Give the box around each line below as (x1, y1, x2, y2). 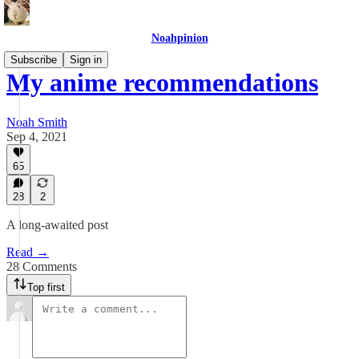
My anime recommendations (6, 68, 318, 98)
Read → (6, 245, 49, 259)
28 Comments (6, 260, 77, 273)
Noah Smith (6, 115, 67, 129)
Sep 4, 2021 (6, 129, 67, 143)
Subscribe (10, 54, 57, 66)
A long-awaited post (6, 218, 108, 232)
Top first (27, 281, 65, 293)
